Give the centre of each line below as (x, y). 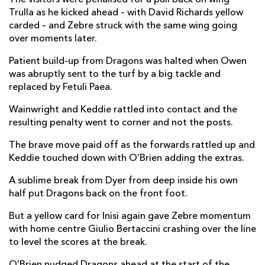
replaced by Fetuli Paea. (61, 87)
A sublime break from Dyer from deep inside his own (123, 181)
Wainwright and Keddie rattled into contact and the (123, 110)
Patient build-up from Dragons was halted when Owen (128, 61)
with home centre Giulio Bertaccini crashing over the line (132, 229)
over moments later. (53, 39)
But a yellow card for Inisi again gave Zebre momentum (130, 216)
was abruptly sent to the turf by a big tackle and (115, 74)
